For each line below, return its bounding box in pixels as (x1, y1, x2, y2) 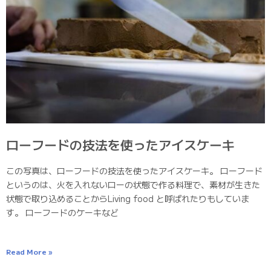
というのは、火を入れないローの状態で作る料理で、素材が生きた (6, 178, 260, 191)
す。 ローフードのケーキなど (6, 206, 119, 218)
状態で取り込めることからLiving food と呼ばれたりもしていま (6, 192, 249, 204)
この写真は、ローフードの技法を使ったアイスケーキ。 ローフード (6, 164, 263, 177)
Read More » (6, 246, 52, 256)
